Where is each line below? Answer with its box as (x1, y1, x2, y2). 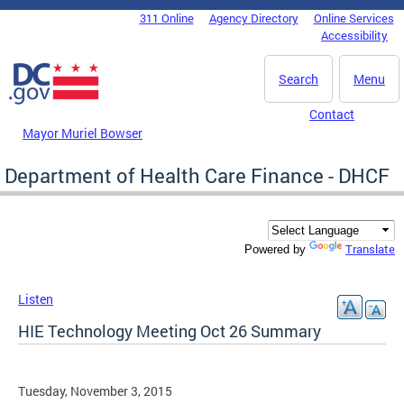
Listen (18, 290, 53, 308)
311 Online (139, 10, 194, 26)
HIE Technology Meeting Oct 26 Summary (18, 320, 321, 343)
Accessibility (321, 27, 388, 43)
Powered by (244, 243, 309, 257)
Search (279, 70, 318, 87)
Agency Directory (208, 10, 298, 26)
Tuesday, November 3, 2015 (18, 382, 172, 400)
